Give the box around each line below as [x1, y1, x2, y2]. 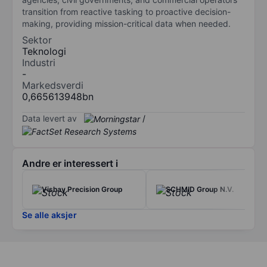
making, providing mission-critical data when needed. [22, 18, 231, 29]
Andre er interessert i [22, 157, 118, 170]
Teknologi [22, 45, 66, 57]
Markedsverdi [22, 79, 83, 91]
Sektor [22, 33, 52, 46]
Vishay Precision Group [42, 185, 123, 194]
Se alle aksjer [22, 210, 77, 221]
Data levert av [22, 113, 77, 123]
